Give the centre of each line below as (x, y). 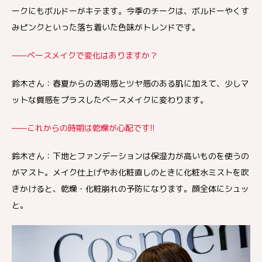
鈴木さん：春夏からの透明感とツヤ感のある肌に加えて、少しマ (130, 84)
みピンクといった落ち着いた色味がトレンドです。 (106, 27)
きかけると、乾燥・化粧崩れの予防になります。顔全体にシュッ (130, 189)
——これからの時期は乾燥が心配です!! (83, 128)
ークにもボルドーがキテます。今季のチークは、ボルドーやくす (130, 11)
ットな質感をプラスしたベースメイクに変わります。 (110, 100)
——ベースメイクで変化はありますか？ (85, 56)
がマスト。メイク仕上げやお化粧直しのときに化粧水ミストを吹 (130, 173)
